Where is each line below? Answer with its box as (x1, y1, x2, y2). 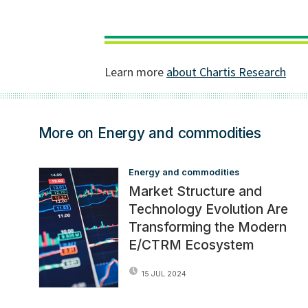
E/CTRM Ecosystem (128, 236, 254, 253)
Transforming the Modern (128, 218, 287, 235)
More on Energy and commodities (38, 124, 261, 142)
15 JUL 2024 (141, 269, 186, 278)
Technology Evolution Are (128, 200, 288, 217)
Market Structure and (128, 182, 262, 199)
